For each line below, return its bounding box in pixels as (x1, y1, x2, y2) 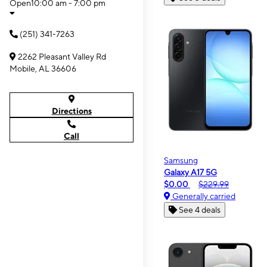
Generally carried (170, 191, 235, 201)
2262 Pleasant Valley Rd (18, 52, 106, 61)
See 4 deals (179, 205, 221, 215)
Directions (51, 106, 92, 116)
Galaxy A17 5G (164, 167, 217, 177)
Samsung (164, 156, 198, 165)
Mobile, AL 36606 (10, 64, 76, 73)
